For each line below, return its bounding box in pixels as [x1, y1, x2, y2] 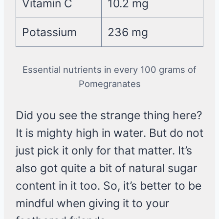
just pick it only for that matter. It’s [16, 144, 192, 158]
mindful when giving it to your [16, 197, 170, 211]
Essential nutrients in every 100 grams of [22, 64, 197, 75]
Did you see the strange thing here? [16, 109, 202, 123]
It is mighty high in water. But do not [16, 126, 203, 140]
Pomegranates [78, 78, 141, 89]
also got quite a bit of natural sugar [16, 161, 197, 175]
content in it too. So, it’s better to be [16, 179, 201, 193]
